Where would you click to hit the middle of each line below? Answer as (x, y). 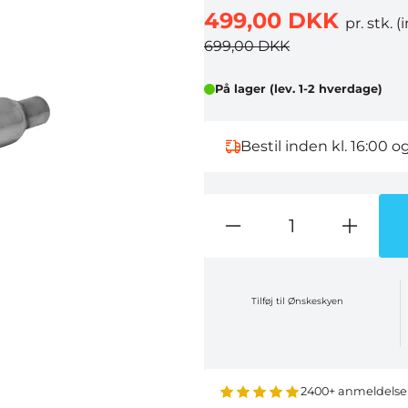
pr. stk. (371, 23)
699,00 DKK (247, 46)
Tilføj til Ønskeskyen (316, 301)
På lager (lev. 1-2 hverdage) (299, 89)
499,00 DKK (275, 20)
